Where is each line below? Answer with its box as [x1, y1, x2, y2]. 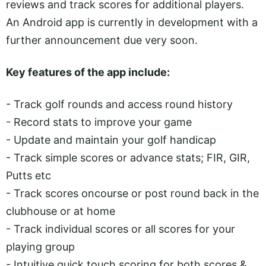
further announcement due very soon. [6, 33, 198, 46]
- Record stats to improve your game [6, 116, 192, 129]
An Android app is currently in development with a [6, 15, 258, 28]
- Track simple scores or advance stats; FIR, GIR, [6, 151, 250, 164]
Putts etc [6, 169, 51, 182]
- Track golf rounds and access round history [6, 98, 233, 111]
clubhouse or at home [6, 205, 115, 218]
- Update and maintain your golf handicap [6, 134, 216, 147]
